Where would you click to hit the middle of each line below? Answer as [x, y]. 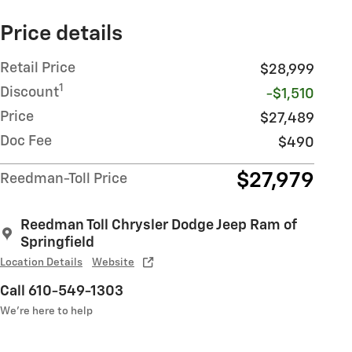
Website [113, 262]
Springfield [57, 242]
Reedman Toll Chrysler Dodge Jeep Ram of [158, 225]
